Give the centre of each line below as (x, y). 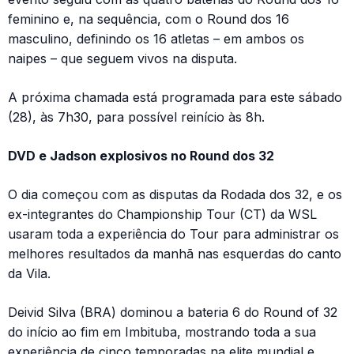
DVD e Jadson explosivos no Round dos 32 (141, 155)
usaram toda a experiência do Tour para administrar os (173, 233)
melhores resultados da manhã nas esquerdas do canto (175, 253)
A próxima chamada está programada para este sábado (175, 97)
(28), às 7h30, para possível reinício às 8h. (136, 117)
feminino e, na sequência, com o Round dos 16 (149, 19)
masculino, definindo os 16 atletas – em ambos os (156, 38)
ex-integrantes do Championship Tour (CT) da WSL (162, 214)
